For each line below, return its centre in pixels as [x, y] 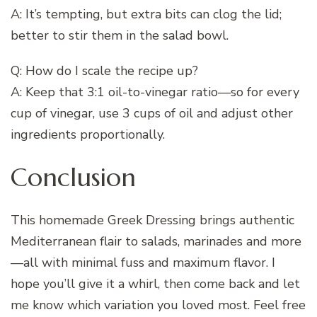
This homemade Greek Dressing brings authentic [152, 220]
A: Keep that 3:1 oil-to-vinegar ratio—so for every [155, 92]
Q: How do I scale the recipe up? [104, 71]
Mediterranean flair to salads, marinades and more [156, 242]
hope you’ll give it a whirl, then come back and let [155, 284]
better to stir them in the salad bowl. [120, 36]
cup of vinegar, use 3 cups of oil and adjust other [152, 114]
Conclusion [73, 178]
